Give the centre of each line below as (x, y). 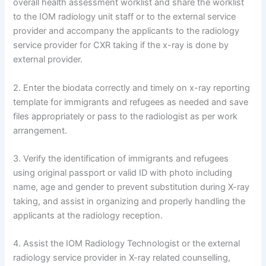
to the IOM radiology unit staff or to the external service (125, 17)
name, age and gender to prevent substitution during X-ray (132, 187)
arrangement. (40, 130)
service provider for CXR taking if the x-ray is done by (121, 45)
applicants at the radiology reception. (88, 216)
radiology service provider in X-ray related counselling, (122, 258)
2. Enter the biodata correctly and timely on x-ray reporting (132, 88)
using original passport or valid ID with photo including (123, 173)
